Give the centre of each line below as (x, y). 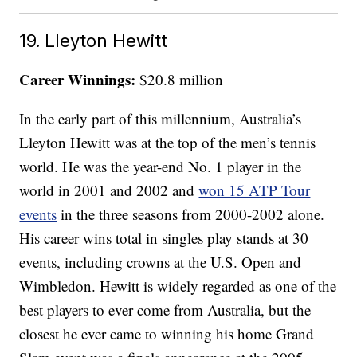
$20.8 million (180, 80)
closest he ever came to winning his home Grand (167, 334)
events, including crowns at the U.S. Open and (161, 262)
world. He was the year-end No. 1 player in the (161, 167)
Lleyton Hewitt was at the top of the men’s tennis (168, 143)
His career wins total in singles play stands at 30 (164, 238)
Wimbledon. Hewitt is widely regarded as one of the (178, 286)
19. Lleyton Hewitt (94, 41)
